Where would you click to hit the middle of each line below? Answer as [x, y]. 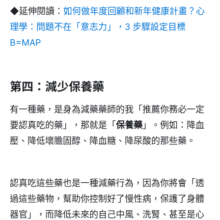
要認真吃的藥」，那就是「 [63, 125]
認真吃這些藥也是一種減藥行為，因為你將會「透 [107, 183]
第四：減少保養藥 [57, 86]
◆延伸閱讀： [37, 11]
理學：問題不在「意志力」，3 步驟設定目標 [98, 27]
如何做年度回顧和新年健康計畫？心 [134, 11]
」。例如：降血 [173, 125]
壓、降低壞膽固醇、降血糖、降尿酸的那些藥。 [103, 141]
